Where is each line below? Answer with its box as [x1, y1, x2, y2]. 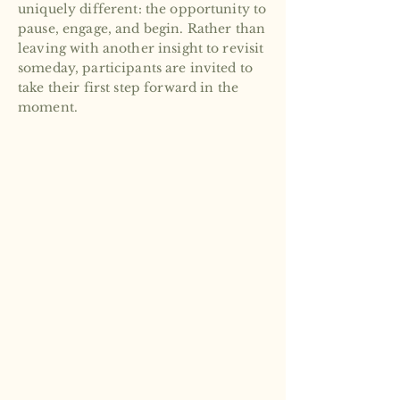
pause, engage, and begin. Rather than [18, 21, 266, 37]
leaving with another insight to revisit [18, 40, 264, 56]
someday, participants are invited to [18, 60, 254, 76]
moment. [18, 99, 78, 115]
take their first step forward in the [18, 79, 239, 96]
